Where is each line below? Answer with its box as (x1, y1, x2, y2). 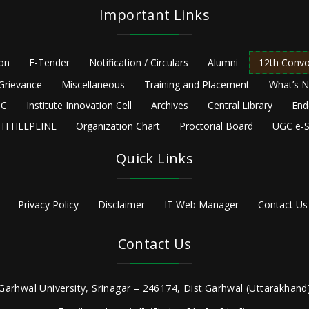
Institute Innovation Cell (26, 99, 132, 112)
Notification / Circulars (89, 56, 188, 70)
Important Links (99, 6, 210, 25)
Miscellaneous (61, 78, 125, 92)
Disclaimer (98, 198, 145, 212)
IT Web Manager (164, 198, 239, 212)
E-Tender (29, 56, 70, 70)
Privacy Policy (18, 198, 79, 212)
